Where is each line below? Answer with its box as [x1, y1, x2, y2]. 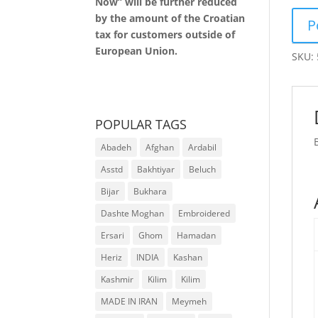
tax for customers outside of [95, 28, 236, 41]
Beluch [189, 163, 216, 175]
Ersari [101, 229, 125, 241]
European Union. [95, 44, 178, 57]
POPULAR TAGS [95, 116, 187, 133]
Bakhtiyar [137, 163, 175, 175]
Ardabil [188, 141, 217, 153]
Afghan [146, 141, 175, 153]
